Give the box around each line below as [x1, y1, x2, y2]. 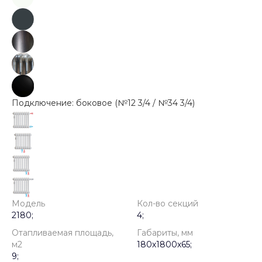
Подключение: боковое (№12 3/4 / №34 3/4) [12, 98, 195, 109]
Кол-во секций [137, 198, 198, 209]
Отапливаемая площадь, [12, 227, 113, 239]
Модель [12, 198, 45, 209]
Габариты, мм [137, 227, 193, 239]
